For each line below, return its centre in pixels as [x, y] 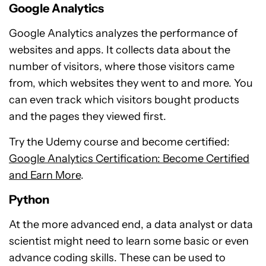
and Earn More [45, 175]
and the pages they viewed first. [88, 117]
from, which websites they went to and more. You [131, 83]
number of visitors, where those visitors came [122, 67]
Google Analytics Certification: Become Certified [129, 159]
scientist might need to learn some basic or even [129, 241]
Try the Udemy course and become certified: [119, 142]
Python [29, 200]
